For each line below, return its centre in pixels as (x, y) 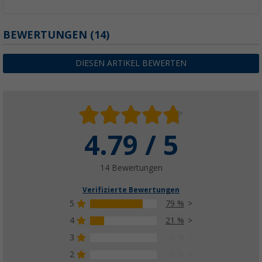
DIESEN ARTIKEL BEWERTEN (131, 63)
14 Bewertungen (131, 168)
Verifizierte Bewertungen (131, 190)
